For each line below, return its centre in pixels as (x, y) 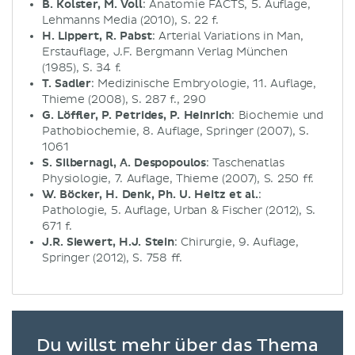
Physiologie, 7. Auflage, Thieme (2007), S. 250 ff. (178, 178)
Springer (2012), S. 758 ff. (113, 258)
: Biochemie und (278, 115)
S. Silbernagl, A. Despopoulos (124, 162)
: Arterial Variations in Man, (227, 36)
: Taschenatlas (245, 162)
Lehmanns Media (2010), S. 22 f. (131, 20)
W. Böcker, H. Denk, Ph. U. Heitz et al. (150, 194)
